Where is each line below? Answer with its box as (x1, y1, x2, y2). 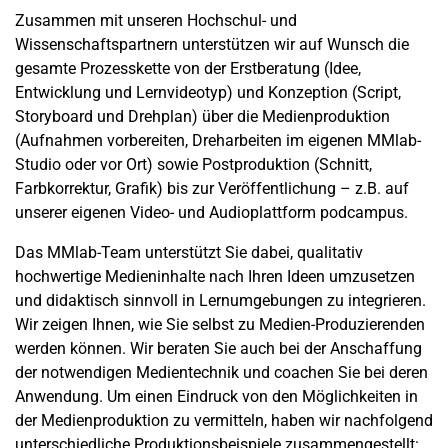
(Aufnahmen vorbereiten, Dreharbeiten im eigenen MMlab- (15, 131, 421, 151)
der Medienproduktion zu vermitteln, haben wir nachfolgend (15, 411, 433, 431)
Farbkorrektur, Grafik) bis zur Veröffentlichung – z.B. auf (15, 179, 409, 199)
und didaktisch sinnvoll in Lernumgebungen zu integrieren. (15, 291, 426, 311)
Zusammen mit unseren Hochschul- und (15, 11, 297, 31)
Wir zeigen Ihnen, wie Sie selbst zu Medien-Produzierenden (15, 315, 425, 335)
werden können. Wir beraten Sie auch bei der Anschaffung (15, 339, 422, 359)
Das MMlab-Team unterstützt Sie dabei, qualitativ (15, 243, 363, 263)
